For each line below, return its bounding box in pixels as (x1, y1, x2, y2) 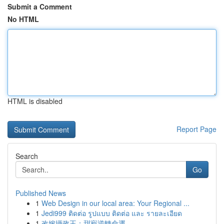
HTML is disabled (7, 96, 62, 106)
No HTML (7, 14, 39, 24)
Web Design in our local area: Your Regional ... (41, 198, 189, 208)
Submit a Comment (7, 1, 72, 11)
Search (15, 151, 38, 161)
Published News (15, 188, 66, 198)
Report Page (176, 124, 216, 134)
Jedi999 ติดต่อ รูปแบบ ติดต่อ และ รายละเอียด (41, 208, 182, 218)
